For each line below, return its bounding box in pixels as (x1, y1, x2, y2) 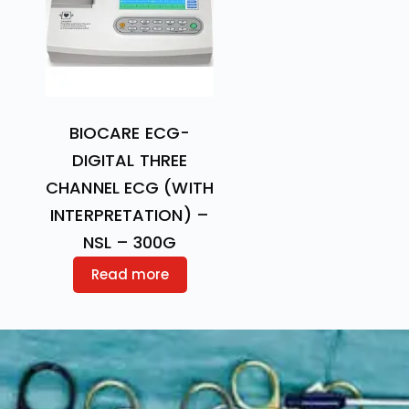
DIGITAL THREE (71, 149, 188, 172)
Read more (90, 265, 169, 284)
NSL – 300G (82, 231, 177, 254)
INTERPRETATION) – (50, 204, 209, 226)
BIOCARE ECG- (68, 121, 191, 144)
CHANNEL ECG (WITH (46, 176, 214, 199)
